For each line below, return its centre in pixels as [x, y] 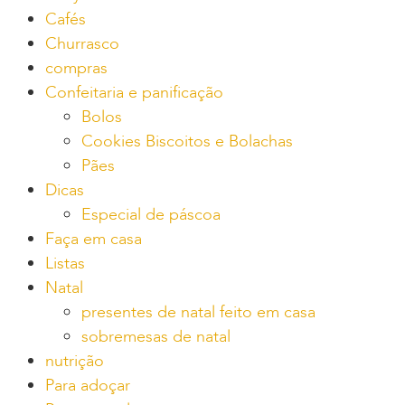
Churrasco [82, 43]
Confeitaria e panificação [134, 92]
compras [76, 68]
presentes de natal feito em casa [198, 312]
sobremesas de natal [156, 336]
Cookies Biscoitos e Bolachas [187, 141]
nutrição [75, 361]
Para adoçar [88, 385]
